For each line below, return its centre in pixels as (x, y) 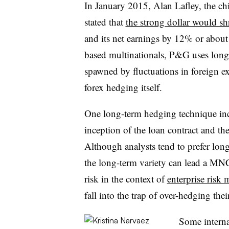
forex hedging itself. (123, 87)
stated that (105, 22)
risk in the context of (125, 179)
